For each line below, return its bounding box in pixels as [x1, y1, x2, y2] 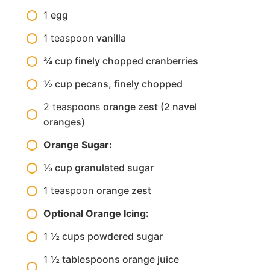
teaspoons [52, 101, 100, 113]
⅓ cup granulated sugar [43, 162, 154, 174]
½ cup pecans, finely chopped [43, 78, 183, 90]
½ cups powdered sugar [50, 230, 163, 242]
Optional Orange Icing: [43, 207, 149, 219]
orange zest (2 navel [102, 101, 197, 113]
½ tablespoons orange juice [50, 253, 179, 265]
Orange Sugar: [43, 139, 112, 151]
